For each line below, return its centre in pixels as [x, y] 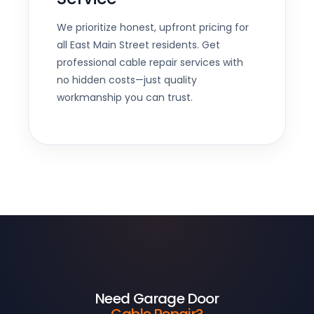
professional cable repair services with [150, 62]
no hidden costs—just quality [127, 80]
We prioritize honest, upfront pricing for [153, 27]
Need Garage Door [157, 299]
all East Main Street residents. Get [138, 45]
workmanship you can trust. [125, 97]
